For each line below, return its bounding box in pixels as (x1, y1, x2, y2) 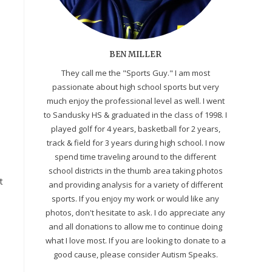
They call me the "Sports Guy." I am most (61, 67, 210, 78)
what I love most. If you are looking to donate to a (45, 234, 226, 246)
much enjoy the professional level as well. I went (46, 95, 225, 106)
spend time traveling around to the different (55, 151, 216, 162)
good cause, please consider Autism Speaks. (53, 248, 218, 260)
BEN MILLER (109, 49, 161, 59)
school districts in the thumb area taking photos (48, 165, 223, 176)
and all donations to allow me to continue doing (49, 220, 222, 232)
